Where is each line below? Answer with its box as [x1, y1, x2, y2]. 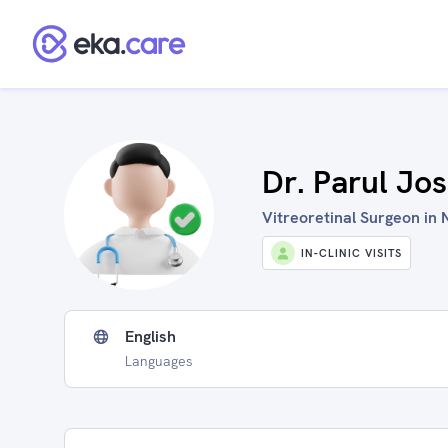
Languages [125, 352, 193, 370]
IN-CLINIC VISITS [301, 246, 402, 260]
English [125, 326, 176, 347]
